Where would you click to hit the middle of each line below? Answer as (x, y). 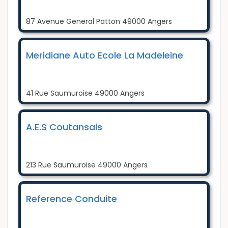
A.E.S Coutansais (64, 127)
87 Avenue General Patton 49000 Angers (99, 21)
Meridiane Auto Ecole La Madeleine (105, 55)
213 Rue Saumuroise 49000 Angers (87, 165)
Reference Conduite (72, 198)
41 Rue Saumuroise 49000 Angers (85, 93)
